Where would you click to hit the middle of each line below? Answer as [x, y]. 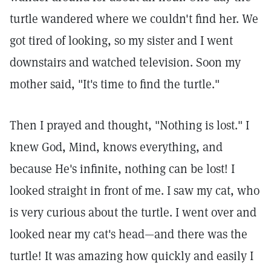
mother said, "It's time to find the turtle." [115, 84]
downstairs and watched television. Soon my [125, 62]
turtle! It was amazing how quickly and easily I [132, 256]
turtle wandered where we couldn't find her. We [134, 19]
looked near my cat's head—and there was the [129, 234]
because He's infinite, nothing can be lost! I [122, 169]
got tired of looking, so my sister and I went [121, 41]
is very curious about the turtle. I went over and [133, 212]
